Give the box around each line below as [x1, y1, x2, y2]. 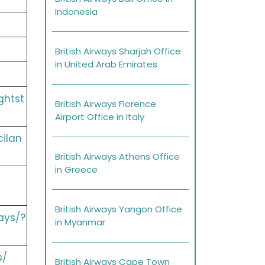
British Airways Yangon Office [55, 203, 182, 216]
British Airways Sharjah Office [55, 45, 181, 58]
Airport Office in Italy [55, 111, 144, 124]
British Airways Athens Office [55, 150, 180, 163]
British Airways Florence [55, 98, 156, 111]
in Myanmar [55, 216, 105, 229]
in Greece [55, 163, 98, 176]
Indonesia [55, 5, 98, 18]
